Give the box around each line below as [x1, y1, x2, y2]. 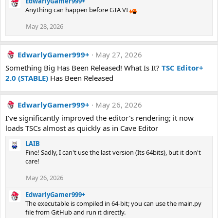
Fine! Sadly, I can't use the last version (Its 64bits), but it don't [25, 148, 201, 157]
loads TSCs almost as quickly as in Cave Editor [5, 123, 158, 133]
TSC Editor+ [162, 63, 203, 73]
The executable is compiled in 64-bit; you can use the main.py [25, 199, 201, 208]
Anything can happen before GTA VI [25, 5, 129, 14]
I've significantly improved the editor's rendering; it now [5, 113, 194, 123]
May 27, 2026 [95, 50, 142, 59]
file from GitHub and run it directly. [25, 208, 126, 217]
